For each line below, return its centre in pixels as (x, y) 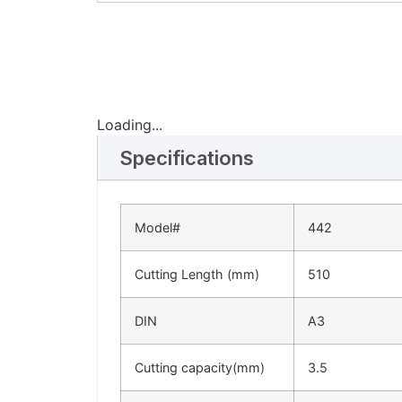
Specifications (186, 158)
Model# (157, 228)
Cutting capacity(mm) (199, 368)
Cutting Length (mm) (197, 275)
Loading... (129, 125)
